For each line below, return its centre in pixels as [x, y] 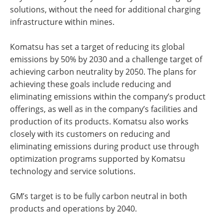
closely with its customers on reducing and [90, 133]
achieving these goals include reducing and [91, 84]
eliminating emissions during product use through [105, 146]
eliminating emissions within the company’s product [108, 96]
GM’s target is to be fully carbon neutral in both [99, 196]
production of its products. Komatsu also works [99, 121]
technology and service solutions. [73, 171]
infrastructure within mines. [62, 21]
